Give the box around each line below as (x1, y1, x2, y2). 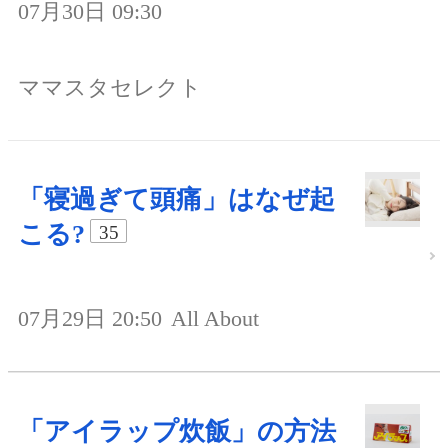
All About (171, 306, 259, 332)
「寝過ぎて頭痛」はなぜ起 (18, 185, 335, 215)
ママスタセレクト (18, 75, 202, 101)
